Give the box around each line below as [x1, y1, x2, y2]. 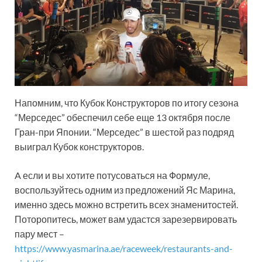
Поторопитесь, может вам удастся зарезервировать [15, 213, 237, 225]
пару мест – [15, 227, 64, 239]
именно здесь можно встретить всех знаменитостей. [15, 198, 238, 210]
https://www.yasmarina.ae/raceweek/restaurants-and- [15, 242, 233, 254]
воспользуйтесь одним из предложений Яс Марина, [15, 184, 235, 195]
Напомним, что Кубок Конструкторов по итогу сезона [15, 96, 239, 108]
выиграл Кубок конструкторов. [15, 140, 144, 152]
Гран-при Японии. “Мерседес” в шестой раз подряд [15, 126, 234, 137]
